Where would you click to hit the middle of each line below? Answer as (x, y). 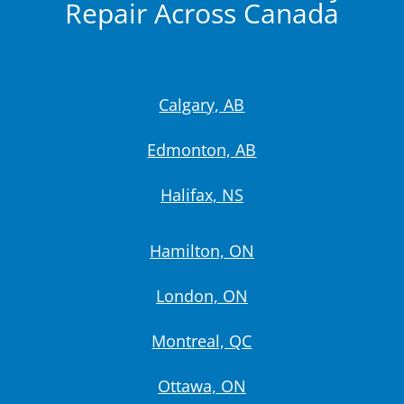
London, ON (202, 295)
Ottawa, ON (202, 386)
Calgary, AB (202, 104)
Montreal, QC (202, 340)
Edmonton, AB (202, 149)
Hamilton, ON (202, 250)
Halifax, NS (202, 194)
